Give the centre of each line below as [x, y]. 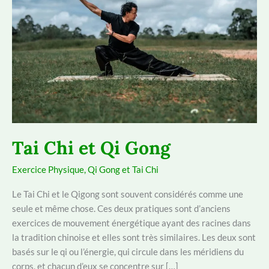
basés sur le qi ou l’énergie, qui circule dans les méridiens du [128, 252]
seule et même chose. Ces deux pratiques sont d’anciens [121, 209]
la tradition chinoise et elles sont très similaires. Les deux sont [134, 237]
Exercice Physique [48, 170]
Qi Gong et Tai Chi [123, 170]
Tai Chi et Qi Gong [91, 148]
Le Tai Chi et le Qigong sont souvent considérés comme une [128, 194]
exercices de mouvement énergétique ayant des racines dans [131, 223]
